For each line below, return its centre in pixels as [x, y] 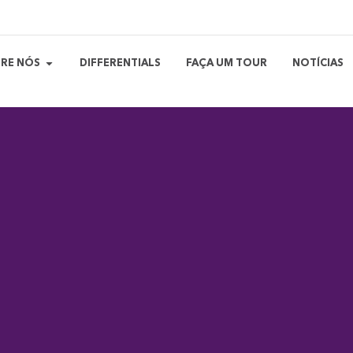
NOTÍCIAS [318, 64]
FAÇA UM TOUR [227, 64]
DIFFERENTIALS [121, 64]
